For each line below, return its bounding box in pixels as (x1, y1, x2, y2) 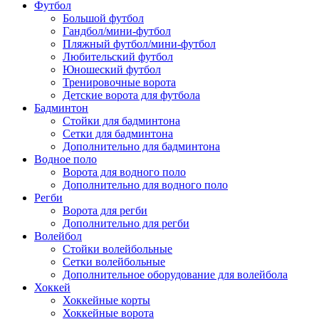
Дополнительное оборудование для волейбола (63, 268, 288, 281)
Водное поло (34, 153, 97, 166)
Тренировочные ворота (63, 76, 176, 89)
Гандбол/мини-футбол (63, 25, 171, 38)
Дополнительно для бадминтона (63, 140, 220, 153)
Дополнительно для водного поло (63, 179, 228, 192)
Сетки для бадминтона (63, 127, 173, 140)
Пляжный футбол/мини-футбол (63, 38, 216, 51)
